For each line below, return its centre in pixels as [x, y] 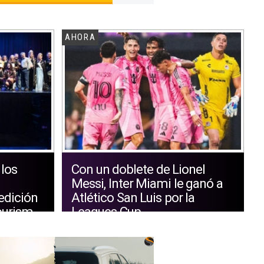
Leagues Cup [106, 211]
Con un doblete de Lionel [138, 169]
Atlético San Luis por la [133, 197]
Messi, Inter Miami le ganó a [147, 183]
